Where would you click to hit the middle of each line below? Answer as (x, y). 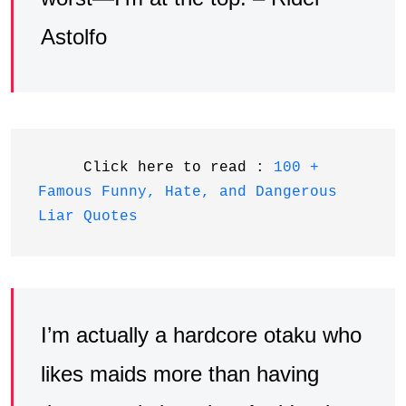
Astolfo (74, 37)
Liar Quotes (88, 217)
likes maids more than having (180, 374)
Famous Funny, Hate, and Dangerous (188, 193)
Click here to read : (156, 168)
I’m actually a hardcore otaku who (201, 335)
